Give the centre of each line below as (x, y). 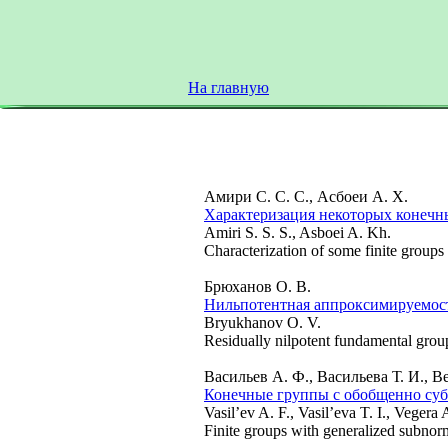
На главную (228, 87)
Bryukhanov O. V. (262, 322)
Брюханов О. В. (257, 286)
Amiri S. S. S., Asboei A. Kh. (297, 232)
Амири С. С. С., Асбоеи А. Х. (306, 196)
